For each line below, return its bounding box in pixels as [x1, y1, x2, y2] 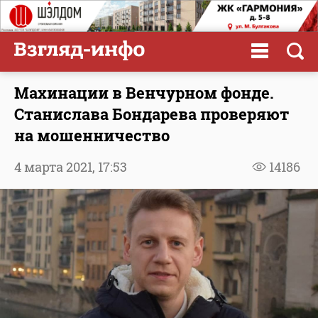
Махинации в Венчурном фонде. [14, 82, 274, 103]
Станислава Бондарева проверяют [14, 103, 289, 124]
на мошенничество [14, 124, 170, 146]
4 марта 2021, [14, 158, 98, 175]
